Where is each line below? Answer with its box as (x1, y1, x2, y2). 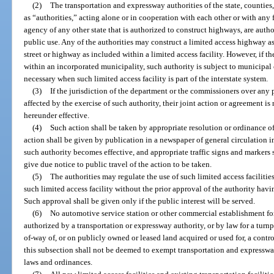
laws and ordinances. (24, 257, 93, 267)
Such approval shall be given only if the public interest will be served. (24, 196, 256, 206)
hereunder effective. (24, 110, 90, 120)
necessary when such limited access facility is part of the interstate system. (24, 73, 268, 83)
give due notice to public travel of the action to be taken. (24, 159, 212, 169)
